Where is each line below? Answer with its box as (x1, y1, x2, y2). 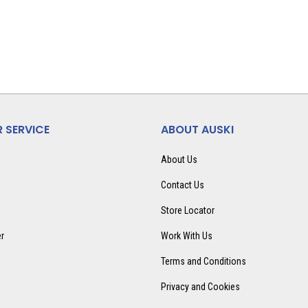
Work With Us (160, 230, 212, 241)
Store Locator (160, 205, 214, 216)
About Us (160, 154, 197, 165)
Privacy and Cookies (160, 281, 240, 292)
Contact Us (160, 179, 204, 190)
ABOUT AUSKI (160, 122, 234, 137)
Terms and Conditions (160, 256, 246, 267)
